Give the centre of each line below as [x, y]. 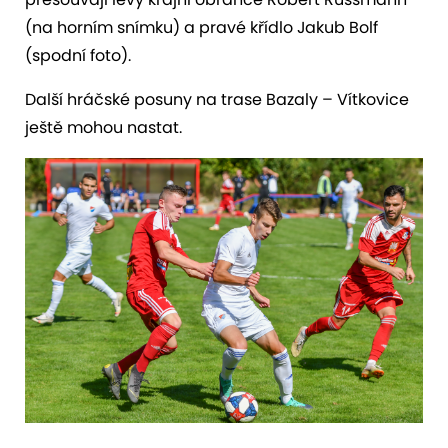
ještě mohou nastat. [103, 127]
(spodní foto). [78, 55]
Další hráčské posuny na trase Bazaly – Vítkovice [217, 99]
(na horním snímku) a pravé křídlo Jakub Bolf [201, 27]
